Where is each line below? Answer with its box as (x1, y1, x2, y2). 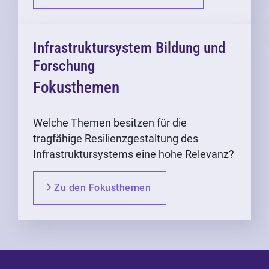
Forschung (33, 57, 95, 75)
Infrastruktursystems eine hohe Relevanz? (33, 148, 234, 161)
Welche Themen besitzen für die (33, 116, 187, 130)
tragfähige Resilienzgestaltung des (33, 132, 198, 145)
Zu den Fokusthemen (54, 182, 151, 194)
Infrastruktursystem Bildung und (33, 39, 225, 57)
